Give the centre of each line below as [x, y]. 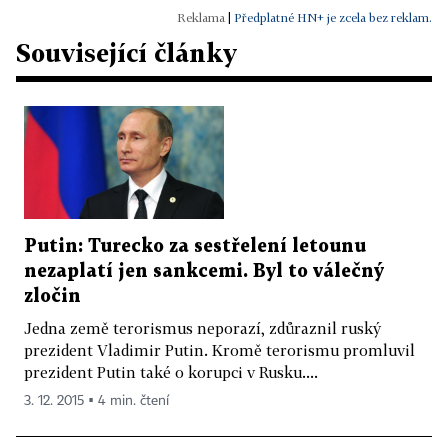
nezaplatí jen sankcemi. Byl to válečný [204, 271]
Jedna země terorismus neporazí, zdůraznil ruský [202, 327]
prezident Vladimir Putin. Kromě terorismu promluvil [219, 349]
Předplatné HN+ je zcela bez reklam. [333, 18]
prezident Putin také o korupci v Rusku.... [171, 371]
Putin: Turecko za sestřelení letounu [195, 246]
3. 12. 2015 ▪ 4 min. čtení [96, 400]
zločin [52, 296]
